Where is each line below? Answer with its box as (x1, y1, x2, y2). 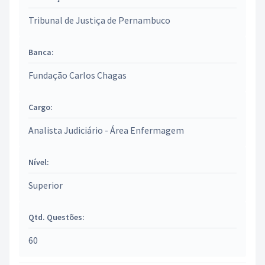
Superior (28, 179, 63, 191)
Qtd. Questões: (28, 212, 85, 222)
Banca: (28, 47, 54, 57)
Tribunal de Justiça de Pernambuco (28, 14, 170, 26)
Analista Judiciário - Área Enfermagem (28, 124, 184, 136)
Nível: (28, 157, 49, 167)
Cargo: (28, 102, 53, 112)
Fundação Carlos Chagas (28, 69, 127, 81)
